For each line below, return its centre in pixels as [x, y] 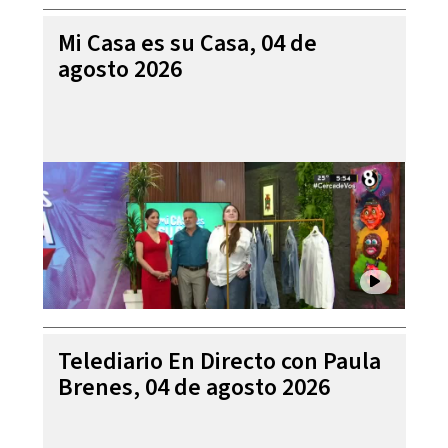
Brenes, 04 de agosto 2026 [193, 387]
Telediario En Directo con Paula [219, 361]
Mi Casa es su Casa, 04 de [187, 43]
